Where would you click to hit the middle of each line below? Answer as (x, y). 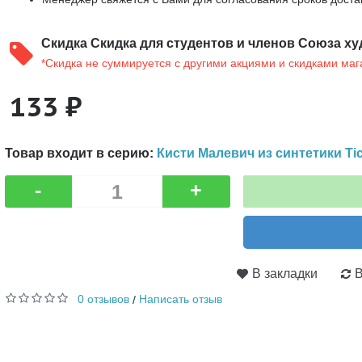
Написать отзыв (180, 299)
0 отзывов (103, 299)
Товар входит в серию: (80, 153)
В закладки (284, 274)
